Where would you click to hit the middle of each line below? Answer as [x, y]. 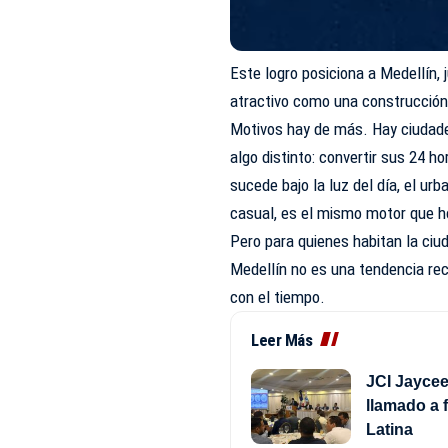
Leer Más [282, 339]
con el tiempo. [280, 296]
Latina [390, 430]
